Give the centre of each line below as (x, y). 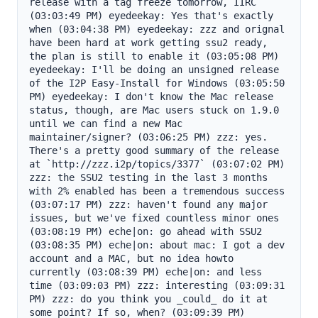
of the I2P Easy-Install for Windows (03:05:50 (157, 83)
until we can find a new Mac (106, 124)
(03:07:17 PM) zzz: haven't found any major (148, 204)
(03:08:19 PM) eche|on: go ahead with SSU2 (146, 231)
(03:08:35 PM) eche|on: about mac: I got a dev (157, 245)
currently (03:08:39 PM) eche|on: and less (146, 272)
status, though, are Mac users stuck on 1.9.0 (154, 110)
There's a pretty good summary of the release (154, 150)
